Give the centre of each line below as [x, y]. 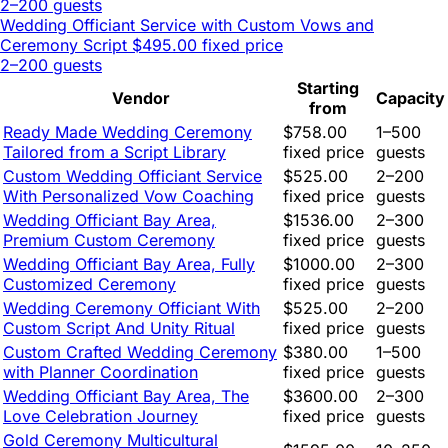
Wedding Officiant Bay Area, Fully [129, 264]
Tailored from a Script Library [114, 152]
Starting [327, 88]
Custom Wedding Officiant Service [132, 176]
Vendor [141, 98]
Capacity [410, 98]
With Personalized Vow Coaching [128, 196]
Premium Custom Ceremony [109, 240]
